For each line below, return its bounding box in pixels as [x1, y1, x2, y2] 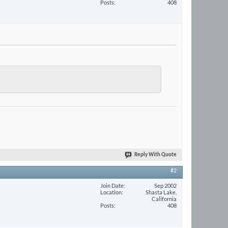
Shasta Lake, [146, 188, 177, 195]
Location [100, 188, 122, 195]
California [152, 195, 177, 202]
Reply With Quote [134, 152, 177, 158]
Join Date [100, 182, 124, 189]
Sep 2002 [154, 182, 177, 189]
